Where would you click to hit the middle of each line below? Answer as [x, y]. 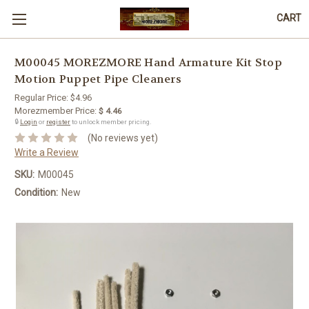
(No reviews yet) [122, 138]
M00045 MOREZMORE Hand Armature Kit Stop [148, 63]
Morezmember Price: [56, 111]
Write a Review [47, 152]
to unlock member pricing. [111, 122]
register [58, 122]
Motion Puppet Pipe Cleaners [98, 79]
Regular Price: [42, 98]
